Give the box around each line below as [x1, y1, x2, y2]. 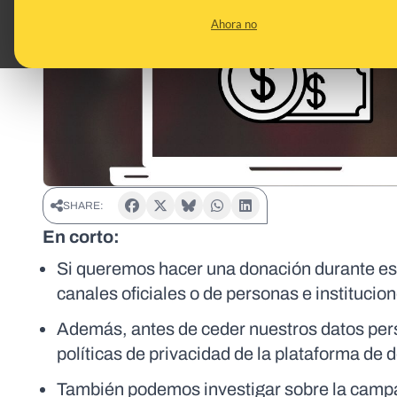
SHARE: [63, 199, 104, 213]
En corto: [43, 227, 120, 247]
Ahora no [211, 17, 257, 31]
